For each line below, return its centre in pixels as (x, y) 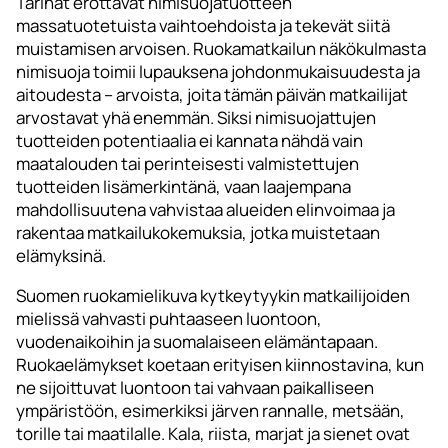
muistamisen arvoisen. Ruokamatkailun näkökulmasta (221, 49)
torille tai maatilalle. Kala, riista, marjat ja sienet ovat (213, 434)
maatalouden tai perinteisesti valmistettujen (187, 164)
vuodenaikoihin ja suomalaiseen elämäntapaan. (197, 342)
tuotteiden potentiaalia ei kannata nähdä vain (189, 141)
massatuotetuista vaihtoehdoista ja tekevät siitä (203, 26)
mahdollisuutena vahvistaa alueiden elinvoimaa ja (205, 210)
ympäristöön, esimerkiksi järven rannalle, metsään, (210, 411)
